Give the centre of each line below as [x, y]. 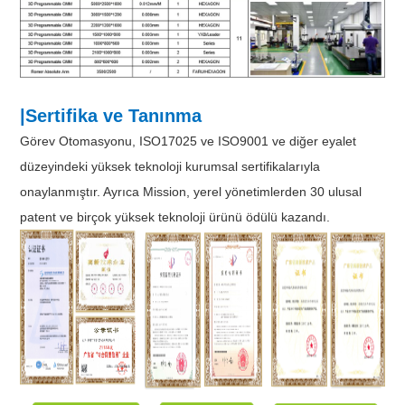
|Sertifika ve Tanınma [111, 115]
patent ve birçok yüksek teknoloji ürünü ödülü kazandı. [175, 217]
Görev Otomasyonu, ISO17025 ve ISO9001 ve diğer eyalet [188, 141]
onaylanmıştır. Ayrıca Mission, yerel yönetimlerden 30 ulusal [191, 191]
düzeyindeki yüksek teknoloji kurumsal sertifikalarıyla [170, 166]
